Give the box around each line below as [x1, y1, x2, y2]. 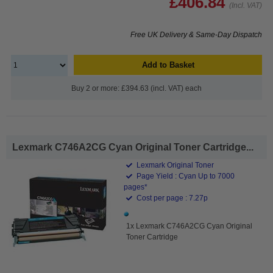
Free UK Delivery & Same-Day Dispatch [130, 30, 262, 39]
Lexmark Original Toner [135, 160, 214, 169]
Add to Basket [141, 60, 194, 69]
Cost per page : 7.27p [135, 193, 208, 202]
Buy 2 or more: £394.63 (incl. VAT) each [71, 83, 202, 93]
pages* [124, 182, 148, 191]
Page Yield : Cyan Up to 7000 [135, 171, 235, 180]
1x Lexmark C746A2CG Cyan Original [126, 221, 253, 230]
